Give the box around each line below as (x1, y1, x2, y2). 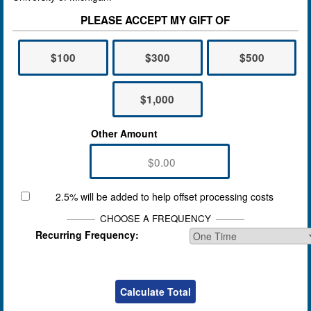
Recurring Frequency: (35, 228, 140, 242)
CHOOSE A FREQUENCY (99, 211, 211, 225)
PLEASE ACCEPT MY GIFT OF (81, 12, 230, 28)
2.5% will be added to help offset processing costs (55, 189, 274, 203)
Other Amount (91, 126, 158, 141)
